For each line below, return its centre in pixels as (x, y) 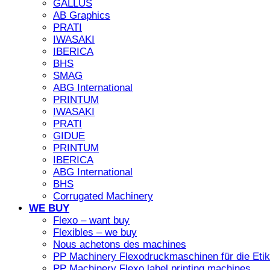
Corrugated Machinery (103, 196)
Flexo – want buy (91, 221)
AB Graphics (82, 16)
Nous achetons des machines (120, 245)
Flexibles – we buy (95, 233)
